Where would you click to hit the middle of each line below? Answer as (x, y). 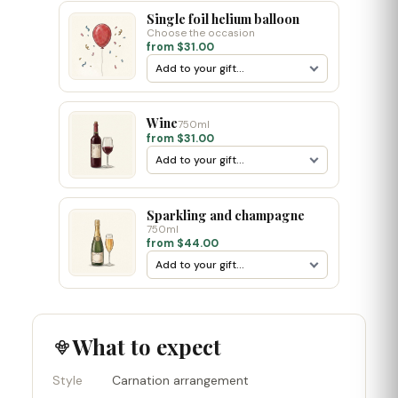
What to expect (147, 346)
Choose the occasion (201, 33)
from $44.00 (183, 243)
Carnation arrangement (180, 380)
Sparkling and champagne (226, 215)
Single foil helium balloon (223, 18)
